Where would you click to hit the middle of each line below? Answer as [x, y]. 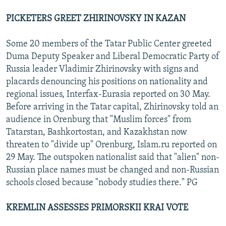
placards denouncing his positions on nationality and [107, 82]
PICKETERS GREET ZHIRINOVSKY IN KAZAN [96, 19]
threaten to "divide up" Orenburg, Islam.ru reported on [111, 145]
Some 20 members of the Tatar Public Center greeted [109, 44]
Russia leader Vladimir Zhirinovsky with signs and [102, 69]
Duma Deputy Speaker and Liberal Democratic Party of [113, 56]
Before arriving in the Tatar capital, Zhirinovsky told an [112, 107]
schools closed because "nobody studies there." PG [102, 183]
